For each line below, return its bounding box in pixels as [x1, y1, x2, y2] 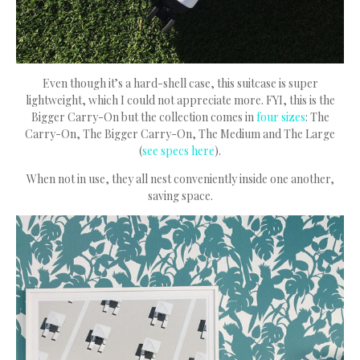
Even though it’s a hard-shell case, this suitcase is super [42, 76, 318, 92]
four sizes [256, 109, 305, 125]
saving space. [147, 188, 213, 204]
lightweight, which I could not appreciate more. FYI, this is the [25, 92, 335, 108]
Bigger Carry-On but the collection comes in [31, 109, 256, 125]
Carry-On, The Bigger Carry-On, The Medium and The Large [25, 126, 335, 142]
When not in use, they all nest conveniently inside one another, [26, 171, 334, 187]
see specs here [142, 143, 215, 159]
